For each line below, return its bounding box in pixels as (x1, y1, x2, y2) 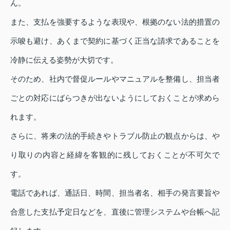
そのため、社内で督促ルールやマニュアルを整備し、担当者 (10, 74, 220, 84)
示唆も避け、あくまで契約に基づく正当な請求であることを (10, 36, 220, 46)
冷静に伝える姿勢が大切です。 (10, 55, 118, 65)
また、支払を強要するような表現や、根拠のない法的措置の (10, 17, 220, 27)
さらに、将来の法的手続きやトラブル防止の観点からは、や (10, 131, 220, 141)
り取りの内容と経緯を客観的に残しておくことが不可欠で (10, 150, 220, 160)
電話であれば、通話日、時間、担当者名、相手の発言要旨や (10, 188, 220, 198)
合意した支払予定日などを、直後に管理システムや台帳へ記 (10, 207, 220, 217)
